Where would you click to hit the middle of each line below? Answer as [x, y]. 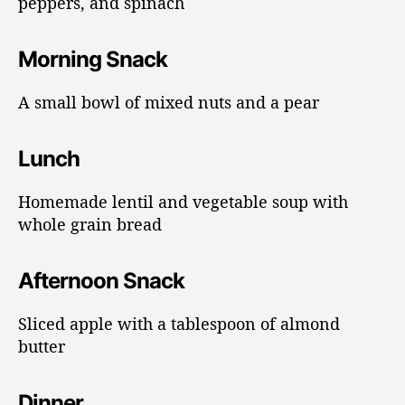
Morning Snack [93, 59]
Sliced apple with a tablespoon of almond [179, 323]
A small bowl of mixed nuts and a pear [169, 102]
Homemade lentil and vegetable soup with [183, 201]
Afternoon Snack [102, 280]
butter [42, 346]
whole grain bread [90, 224]
